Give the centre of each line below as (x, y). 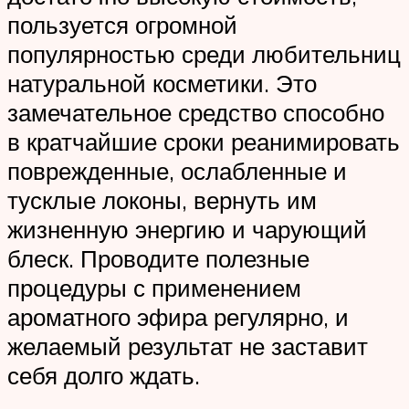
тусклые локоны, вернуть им (162, 199)
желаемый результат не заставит (188, 346)
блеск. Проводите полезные (158, 258)
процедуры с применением (154, 287)
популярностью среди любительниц (204, 53)
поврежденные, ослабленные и (177, 170)
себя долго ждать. (104, 375)
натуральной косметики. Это (162, 83)
